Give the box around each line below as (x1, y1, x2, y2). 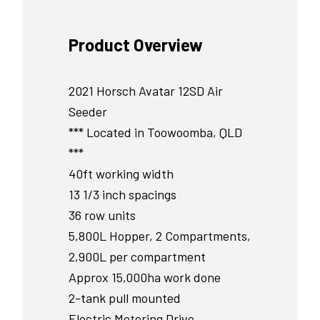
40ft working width (69, 165, 174, 181)
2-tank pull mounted (69, 289, 181, 306)
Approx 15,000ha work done (69, 269, 221, 285)
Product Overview (69, 34, 203, 55)
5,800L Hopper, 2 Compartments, (69, 227, 251, 244)
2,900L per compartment (69, 248, 206, 264)
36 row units (69, 206, 136, 223)
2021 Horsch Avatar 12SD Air (69, 82, 223, 99)
